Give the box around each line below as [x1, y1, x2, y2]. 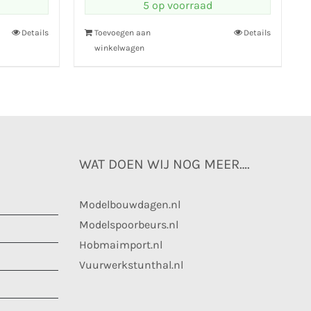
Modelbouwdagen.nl [78, 198, 180, 211]
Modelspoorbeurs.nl [78, 218, 178, 231]
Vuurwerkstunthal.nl [78, 258, 183, 271]
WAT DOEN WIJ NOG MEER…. [78, 156, 250, 172]
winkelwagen [94, 43, 144, 53]
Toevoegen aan [94, 28, 151, 37]
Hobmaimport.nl [78, 238, 162, 251]
